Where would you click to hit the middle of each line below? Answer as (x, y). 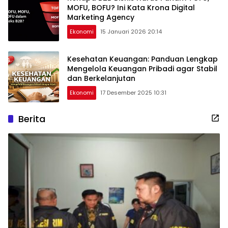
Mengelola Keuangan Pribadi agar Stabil (142, 68)
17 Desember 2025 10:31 (133, 92)
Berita (32, 119)
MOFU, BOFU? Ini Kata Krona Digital (131, 7)
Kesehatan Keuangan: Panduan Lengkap (142, 59)
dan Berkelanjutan (101, 78)
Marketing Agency (101, 17)
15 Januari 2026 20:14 (131, 31)
